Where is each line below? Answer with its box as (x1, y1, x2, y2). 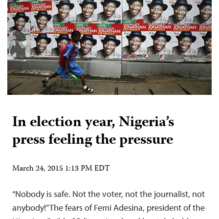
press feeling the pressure (12, 129, 173, 153)
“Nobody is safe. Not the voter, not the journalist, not (12, 188, 205, 200)
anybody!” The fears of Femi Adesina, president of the (12, 202, 205, 214)
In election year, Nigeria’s (12, 111, 174, 135)
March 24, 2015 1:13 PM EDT (12, 163, 110, 176)
